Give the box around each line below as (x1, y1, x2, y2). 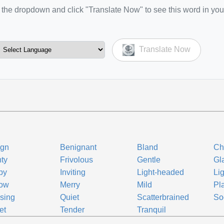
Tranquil (136, 205, 166, 214)
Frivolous (60, 155, 93, 164)
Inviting (60, 168, 86, 176)
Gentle (136, 155, 160, 164)
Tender (60, 205, 85, 214)
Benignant (60, 143, 97, 151)
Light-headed (136, 168, 184, 176)
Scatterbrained (136, 193, 189, 201)
